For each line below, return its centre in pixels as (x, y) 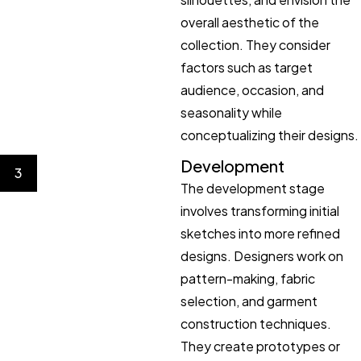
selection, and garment (249, 301)
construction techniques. (256, 323)
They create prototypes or (260, 346)
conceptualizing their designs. (270, 135)
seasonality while (231, 112)
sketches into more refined (260, 233)
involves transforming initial (260, 210)
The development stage (253, 188)
